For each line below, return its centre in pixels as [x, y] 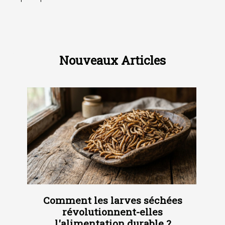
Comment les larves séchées [113, 200]
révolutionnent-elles [113, 211]
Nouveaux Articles [113, 61]
